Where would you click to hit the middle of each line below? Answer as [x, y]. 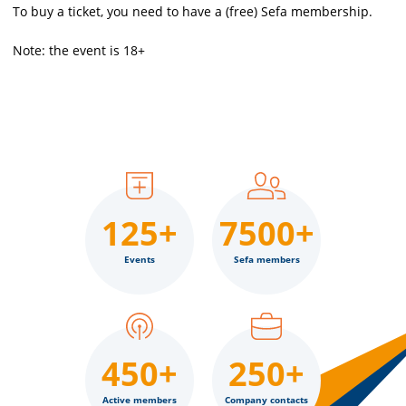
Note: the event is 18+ [79, 50]
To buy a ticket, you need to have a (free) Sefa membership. [193, 11]
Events [140, 259]
